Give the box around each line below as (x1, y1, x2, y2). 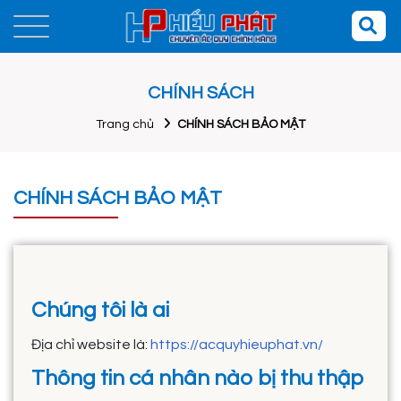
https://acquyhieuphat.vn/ (150, 337, 323, 352)
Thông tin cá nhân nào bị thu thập (31, 366, 364, 389)
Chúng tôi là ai (31, 298, 169, 321)
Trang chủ (96, 117, 154, 131)
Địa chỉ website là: (31, 337, 150, 352)
